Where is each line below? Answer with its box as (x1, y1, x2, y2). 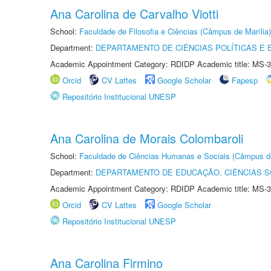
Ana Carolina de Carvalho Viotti (50, 5, 218, 22)
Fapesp (232, 74, 258, 86)
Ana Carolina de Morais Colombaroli (50, 129, 243, 147)
